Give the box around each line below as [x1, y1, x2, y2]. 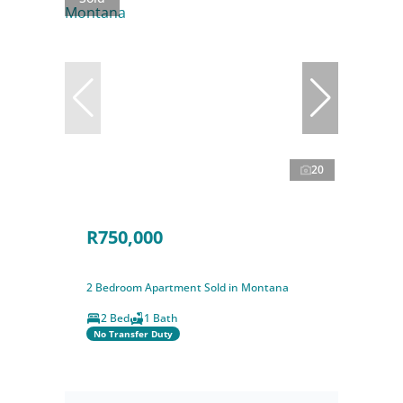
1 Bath [144, 310, 178, 327]
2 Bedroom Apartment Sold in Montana [86, 280, 289, 296]
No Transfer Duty [94, 327, 173, 340]
